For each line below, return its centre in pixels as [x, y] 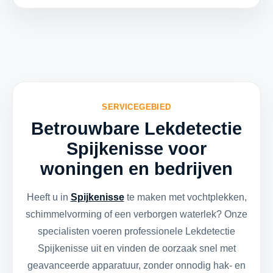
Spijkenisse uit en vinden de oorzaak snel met [136, 248]
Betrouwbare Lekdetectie [136, 129]
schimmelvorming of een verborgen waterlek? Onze [136, 214]
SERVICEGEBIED [136, 107]
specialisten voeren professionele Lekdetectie [136, 231]
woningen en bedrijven [136, 169]
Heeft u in [48, 197]
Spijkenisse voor [136, 149]
